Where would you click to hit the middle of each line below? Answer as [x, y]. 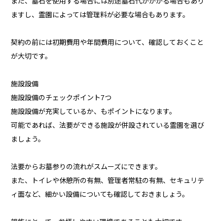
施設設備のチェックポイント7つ [61, 98]
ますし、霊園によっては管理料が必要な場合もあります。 [100, 15]
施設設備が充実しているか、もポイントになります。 [94, 112]
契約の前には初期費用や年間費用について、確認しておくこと [108, 43]
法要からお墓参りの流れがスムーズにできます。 [87, 167]
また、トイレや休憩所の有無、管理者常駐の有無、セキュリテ [108, 181]
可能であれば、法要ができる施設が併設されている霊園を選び [108, 126]
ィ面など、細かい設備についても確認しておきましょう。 [100, 195]
